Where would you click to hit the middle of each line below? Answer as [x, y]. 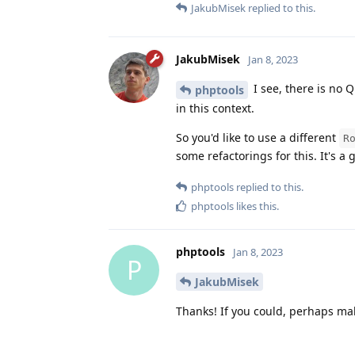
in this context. [215, 108]
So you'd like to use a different [258, 137]
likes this [255, 206]
